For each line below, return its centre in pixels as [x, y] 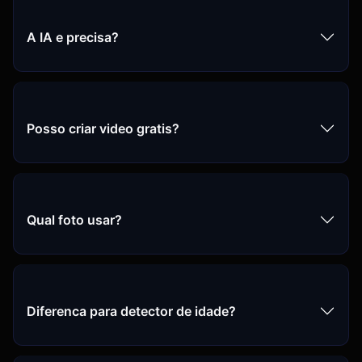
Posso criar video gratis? [103, 128]
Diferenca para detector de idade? [131, 311]
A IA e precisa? [73, 37]
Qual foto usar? [74, 219]
